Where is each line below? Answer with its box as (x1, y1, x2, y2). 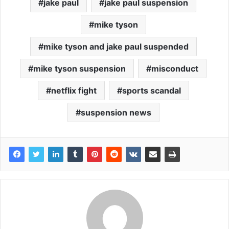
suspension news (80, 107, 151, 118)
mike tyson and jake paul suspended (43, 41, 189, 52)
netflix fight (51, 85, 97, 96)
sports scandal (122, 85, 181, 96)
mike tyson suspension (33, 63, 126, 74)
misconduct (151, 63, 198, 74)
